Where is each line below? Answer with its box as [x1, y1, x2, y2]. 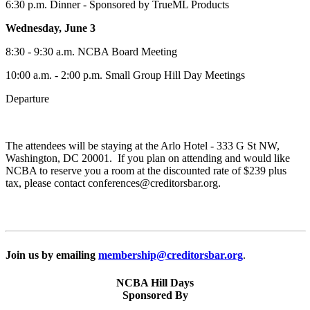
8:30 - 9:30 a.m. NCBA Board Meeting [6, 46, 177, 58]
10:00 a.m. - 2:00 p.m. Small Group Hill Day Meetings [6, 69, 245, 82]
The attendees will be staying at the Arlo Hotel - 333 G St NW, [6, 140, 280, 152]
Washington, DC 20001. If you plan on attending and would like [6, 152, 290, 165]
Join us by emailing [6, 249, 98, 262]
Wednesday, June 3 [6, 22, 95, 35]
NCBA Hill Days [116, 276, 194, 289]
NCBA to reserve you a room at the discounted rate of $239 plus [6, 165, 286, 177]
